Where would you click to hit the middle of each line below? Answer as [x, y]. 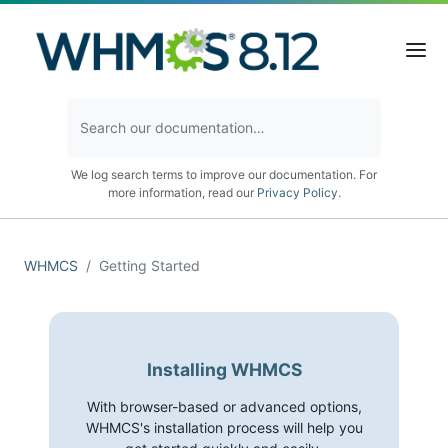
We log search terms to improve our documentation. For [224, 174]
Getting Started [149, 265]
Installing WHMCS [224, 369]
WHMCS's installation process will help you [224, 427]
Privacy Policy [297, 192]
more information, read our [182, 192]
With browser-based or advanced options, [224, 406]
